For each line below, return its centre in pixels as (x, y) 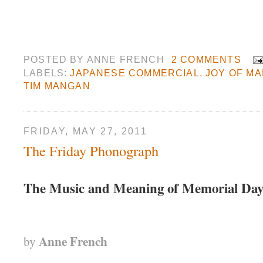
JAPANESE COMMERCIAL (135, 73)
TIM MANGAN (57, 86)
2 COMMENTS (206, 59)
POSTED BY (55, 59)
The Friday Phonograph (91, 150)
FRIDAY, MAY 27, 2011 (86, 131)
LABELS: (47, 73)
